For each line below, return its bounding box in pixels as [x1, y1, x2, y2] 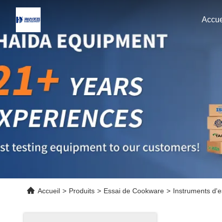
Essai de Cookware [104, 187, 164, 195]
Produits [69, 187, 95, 195]
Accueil [38, 187, 60, 195]
